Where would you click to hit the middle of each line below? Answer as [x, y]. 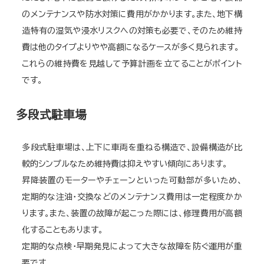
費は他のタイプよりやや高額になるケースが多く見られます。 [131, 47]
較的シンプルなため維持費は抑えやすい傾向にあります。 [125, 164]
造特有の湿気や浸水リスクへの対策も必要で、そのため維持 [132, 30]
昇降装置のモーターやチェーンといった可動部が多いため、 [132, 180]
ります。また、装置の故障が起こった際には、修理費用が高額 [132, 213]
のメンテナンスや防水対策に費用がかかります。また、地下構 [132, 14]
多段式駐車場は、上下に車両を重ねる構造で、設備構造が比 [132, 147]
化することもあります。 [63, 230]
